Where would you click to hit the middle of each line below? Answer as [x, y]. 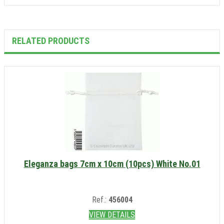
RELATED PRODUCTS [51, 41]
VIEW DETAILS [112, 215]
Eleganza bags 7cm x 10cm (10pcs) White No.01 [112, 164]
